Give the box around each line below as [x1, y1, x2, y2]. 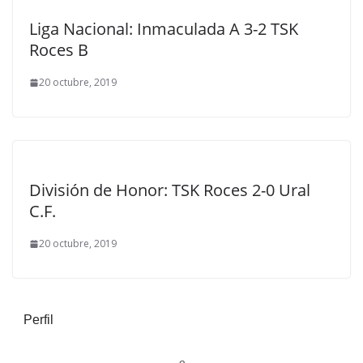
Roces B [29, 39, 88, 61]
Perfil [23, 313, 53, 327]
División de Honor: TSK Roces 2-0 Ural [29, 179, 310, 201]
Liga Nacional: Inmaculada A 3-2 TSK [29, 18, 298, 40]
